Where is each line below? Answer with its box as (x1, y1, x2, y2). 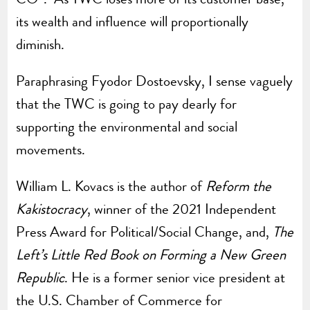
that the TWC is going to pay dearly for (16, 93, 237, 115)
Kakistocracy (16, 199, 88, 220)
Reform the (206, 176, 272, 197)
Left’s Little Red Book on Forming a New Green (16, 244, 286, 266)
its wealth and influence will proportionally (16, 11, 249, 33)
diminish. (16, 34, 65, 55)
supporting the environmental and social (16, 116, 238, 138)
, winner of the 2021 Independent (87, 199, 277, 220)
